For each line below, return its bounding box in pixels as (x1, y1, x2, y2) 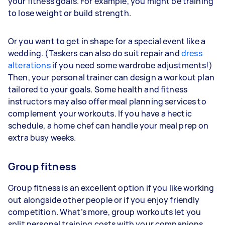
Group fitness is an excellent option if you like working (8, 182, 214, 193)
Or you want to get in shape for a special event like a (8, 35, 206, 47)
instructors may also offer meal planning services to (8, 95, 206, 107)
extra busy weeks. (8, 132, 79, 143)
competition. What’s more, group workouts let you (8, 206, 201, 217)
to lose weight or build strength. (8, 7, 135, 19)
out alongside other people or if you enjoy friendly (8, 194, 200, 205)
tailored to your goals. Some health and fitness (8, 83, 188, 95)
